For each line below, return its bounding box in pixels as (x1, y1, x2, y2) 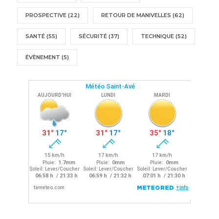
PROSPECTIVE (25, 11, 66, 19)
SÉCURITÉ (79, 32, 107, 40)
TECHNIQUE (141, 32, 174, 40)
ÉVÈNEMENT (25, 53, 60, 61)
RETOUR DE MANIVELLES (101, 11, 171, 19)
